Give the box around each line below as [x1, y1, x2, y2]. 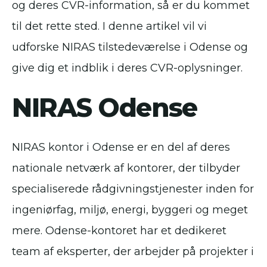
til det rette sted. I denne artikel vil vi [12, 20, 207, 33]
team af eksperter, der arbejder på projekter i [12, 245, 254, 259]
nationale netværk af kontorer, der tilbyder [12, 162, 240, 175]
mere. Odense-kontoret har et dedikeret [12, 224, 226, 238]
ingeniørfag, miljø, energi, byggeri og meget [12, 203, 248, 217]
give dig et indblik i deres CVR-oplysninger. [12, 61, 243, 75]
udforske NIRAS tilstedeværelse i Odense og [12, 41, 248, 54]
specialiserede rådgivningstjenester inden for [12, 182, 254, 196]
